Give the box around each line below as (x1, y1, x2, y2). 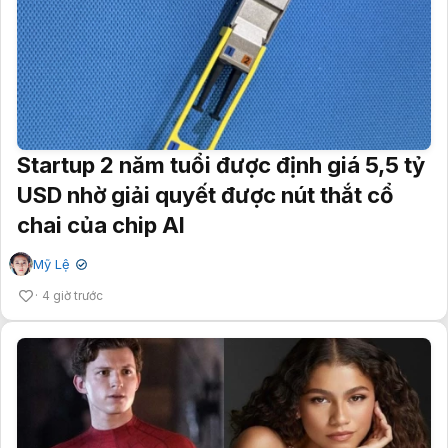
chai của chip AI (17, 211, 185, 238)
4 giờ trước (42, 287, 103, 303)
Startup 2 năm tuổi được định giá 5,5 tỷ (17, 151, 425, 178)
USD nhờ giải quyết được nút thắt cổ (17, 181, 394, 208)
